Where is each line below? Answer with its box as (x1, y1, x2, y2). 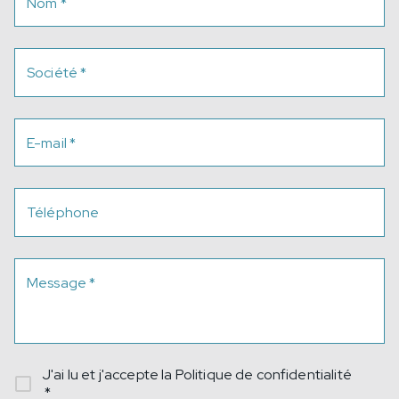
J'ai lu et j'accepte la (42, 364, 175, 384)
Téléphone (27, 203, 100, 223)
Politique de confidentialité (175, 364, 352, 384)
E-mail (27, 133, 67, 152)
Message (27, 273, 87, 292)
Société (27, 63, 78, 83)
